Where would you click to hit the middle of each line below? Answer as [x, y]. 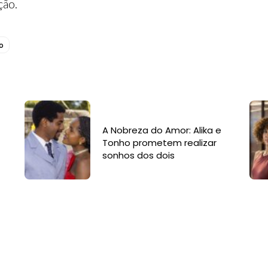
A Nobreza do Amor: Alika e [162, 130]
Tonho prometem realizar [159, 143]
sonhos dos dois [138, 156]
